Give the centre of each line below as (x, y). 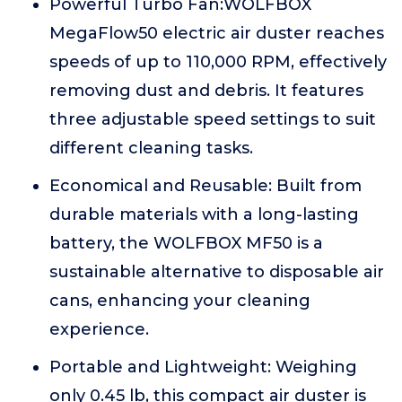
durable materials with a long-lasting (204, 214)
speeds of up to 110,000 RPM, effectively (218, 62)
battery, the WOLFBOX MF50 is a (186, 243)
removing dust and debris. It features (206, 91)
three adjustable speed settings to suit (213, 119)
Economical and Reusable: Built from (205, 186)
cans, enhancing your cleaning (180, 301)
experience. (99, 329)
